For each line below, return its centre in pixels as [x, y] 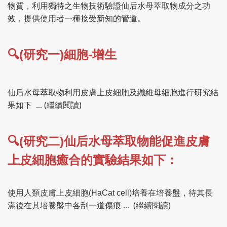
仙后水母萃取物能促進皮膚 [137, 141]
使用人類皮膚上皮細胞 [48, 193]
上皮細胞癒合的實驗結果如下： [93, 160]
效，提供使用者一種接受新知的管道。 [77, 18]
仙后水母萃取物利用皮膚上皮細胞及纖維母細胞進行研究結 [113, 92]
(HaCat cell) [110, 193]
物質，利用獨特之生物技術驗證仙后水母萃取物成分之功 [109, 6]
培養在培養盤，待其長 [172, 193]
